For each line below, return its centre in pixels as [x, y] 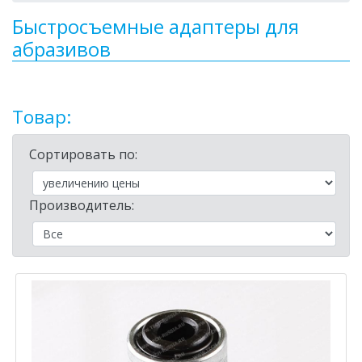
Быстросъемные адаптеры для [156, 26]
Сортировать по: [83, 154]
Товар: [42, 116]
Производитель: [82, 205]
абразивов [61, 48]
